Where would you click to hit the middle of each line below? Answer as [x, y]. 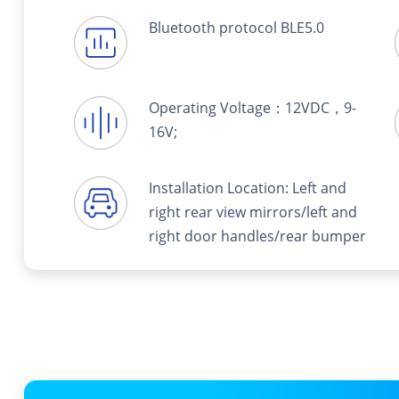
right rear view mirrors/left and [253, 212]
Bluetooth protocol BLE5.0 [236, 28]
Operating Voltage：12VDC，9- [252, 108]
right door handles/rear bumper [257, 236]
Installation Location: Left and [248, 188]
